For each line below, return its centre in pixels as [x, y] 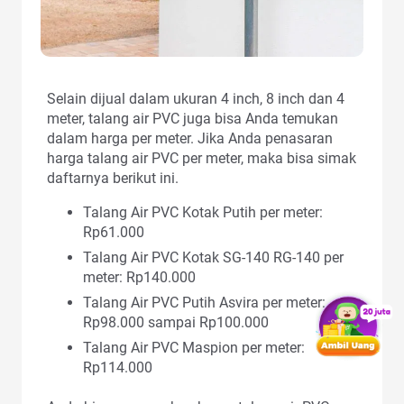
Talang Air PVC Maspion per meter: [194, 347]
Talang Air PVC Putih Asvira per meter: [204, 302]
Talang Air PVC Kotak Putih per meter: [203, 212]
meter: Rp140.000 [139, 277]
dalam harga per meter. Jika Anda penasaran [190, 138]
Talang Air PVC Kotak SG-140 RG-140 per [213, 257]
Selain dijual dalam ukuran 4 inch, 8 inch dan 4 [196, 98]
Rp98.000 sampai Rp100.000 [176, 322]
